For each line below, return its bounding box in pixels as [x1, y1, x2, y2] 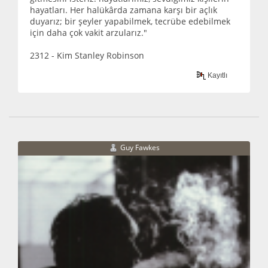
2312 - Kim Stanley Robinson [30, 50, 144, 62]
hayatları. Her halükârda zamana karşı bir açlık [30, 4, 217, 16]
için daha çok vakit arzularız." [30, 27, 147, 39]
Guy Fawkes [120, 142, 160, 153]
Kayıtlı [206, 71, 228, 80]
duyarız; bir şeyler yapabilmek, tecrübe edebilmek [30, 16, 230, 28]
